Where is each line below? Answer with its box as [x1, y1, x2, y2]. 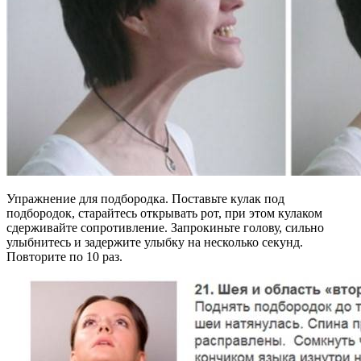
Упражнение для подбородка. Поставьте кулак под [6, 191, 284, 205]
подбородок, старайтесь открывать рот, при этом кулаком [6, 205, 322, 220]
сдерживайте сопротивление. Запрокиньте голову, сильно [6, 220, 324, 234]
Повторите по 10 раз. [6, 249, 122, 263]
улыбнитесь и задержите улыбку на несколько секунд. [6, 234, 303, 249]
